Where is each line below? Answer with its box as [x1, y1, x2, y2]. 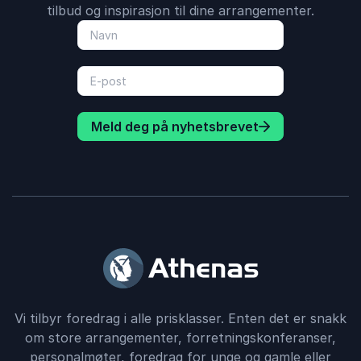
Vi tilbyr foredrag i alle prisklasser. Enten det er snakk [15, 310, 346, 326]
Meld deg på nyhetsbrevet [91, 118, 259, 135]
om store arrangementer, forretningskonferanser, [25, 330, 336, 346]
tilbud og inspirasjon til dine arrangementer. [47, 2, 314, 19]
